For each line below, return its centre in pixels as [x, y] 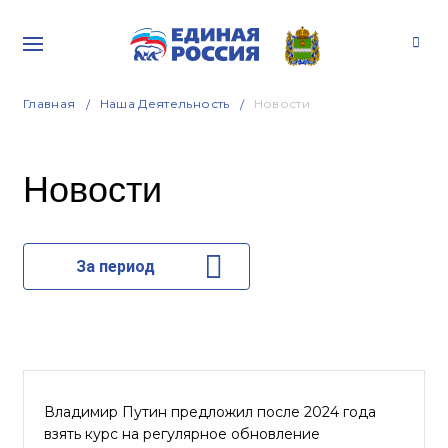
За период [115, 266]
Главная [49, 103]
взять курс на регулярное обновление [182, 434]
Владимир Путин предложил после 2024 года [210, 412]
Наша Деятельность [164, 103]
